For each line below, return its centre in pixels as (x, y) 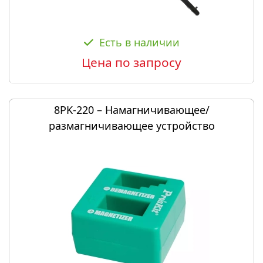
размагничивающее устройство (131, 126)
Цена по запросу (131, 62)
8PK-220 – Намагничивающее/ (131, 110)
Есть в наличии (139, 42)
